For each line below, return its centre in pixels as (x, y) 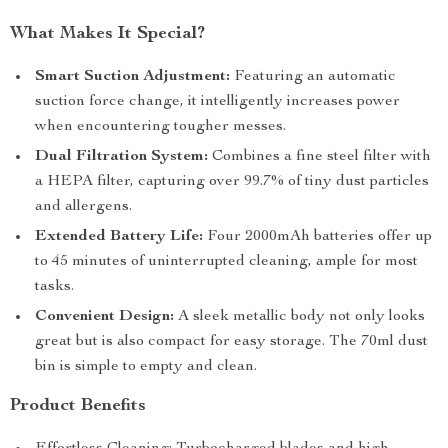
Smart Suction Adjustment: (132, 77)
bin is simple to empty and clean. (146, 367)
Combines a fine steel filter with (319, 157)
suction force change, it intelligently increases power (217, 102)
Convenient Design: (104, 317)
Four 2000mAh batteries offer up (317, 237)
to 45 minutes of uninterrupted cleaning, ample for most (226, 262)
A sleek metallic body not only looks (299, 317)
